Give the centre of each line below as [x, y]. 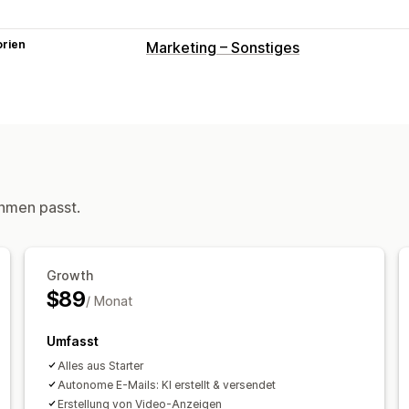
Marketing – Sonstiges [223, 47]
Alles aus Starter [100, 365]
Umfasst [72, 341]
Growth [69, 275]
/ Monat [109, 300]
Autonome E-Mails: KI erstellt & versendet [166, 384]
